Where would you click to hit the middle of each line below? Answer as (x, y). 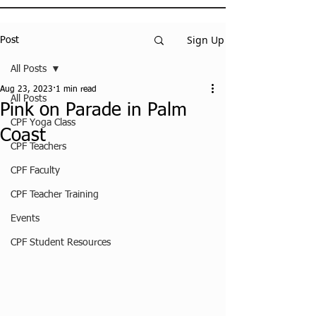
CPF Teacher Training (55, 195)
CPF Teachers (38, 147)
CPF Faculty (35, 171)
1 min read (76, 90)
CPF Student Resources (61, 243)
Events (25, 219)
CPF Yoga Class (43, 123)
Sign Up (206, 40)
